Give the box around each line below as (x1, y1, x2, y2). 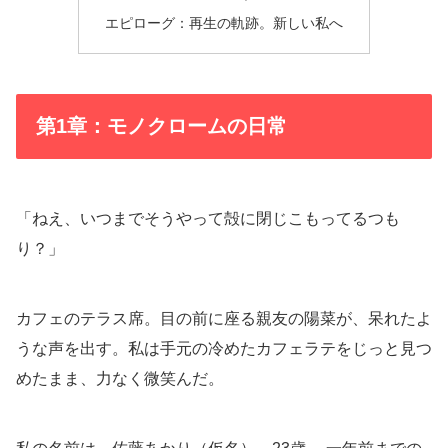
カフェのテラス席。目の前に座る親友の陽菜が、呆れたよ (16, 310, 432, 328)
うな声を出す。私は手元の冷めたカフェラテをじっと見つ (16, 340, 432, 358)
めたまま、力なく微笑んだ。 (16, 370, 224, 388)
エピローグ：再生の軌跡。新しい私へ (104, 14, 343, 31)
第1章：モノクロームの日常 (36, 115, 287, 138)
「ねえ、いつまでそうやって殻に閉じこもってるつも (16, 210, 400, 228)
